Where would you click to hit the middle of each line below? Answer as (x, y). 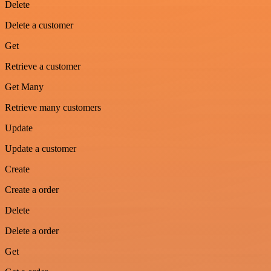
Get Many (24, 87)
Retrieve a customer (43, 67)
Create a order (32, 190)
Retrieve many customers (53, 108)
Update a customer (41, 149)
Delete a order (32, 231)
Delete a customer (39, 25)
